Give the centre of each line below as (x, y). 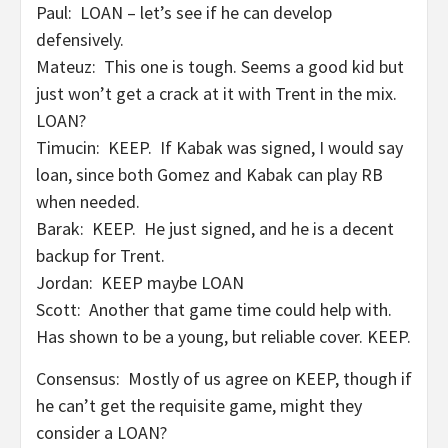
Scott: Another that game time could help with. (214, 309)
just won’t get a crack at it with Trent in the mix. (216, 93)
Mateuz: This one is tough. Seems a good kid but (220, 66)
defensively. (80, 39)
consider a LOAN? (101, 432)
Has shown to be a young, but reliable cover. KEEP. (223, 336)
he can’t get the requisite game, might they (199, 405)
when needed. (88, 201)
